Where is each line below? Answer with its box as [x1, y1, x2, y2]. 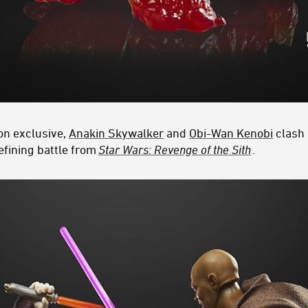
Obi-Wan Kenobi [189, 126, 273, 140]
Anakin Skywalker [69, 126, 164, 140]
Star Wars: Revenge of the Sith [98, 142, 251, 157]
